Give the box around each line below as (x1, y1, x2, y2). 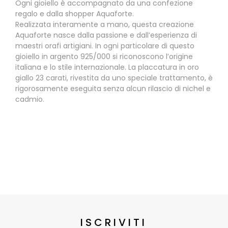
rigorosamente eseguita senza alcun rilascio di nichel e (15, 83, 211, 94)
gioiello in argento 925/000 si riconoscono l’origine (15, 51, 193, 62)
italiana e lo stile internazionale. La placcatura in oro (15, 62, 199, 73)
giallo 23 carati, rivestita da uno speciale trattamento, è (15, 73, 213, 83)
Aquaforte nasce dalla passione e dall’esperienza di (15, 30, 197, 41)
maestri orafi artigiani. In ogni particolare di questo (15, 41, 194, 51)
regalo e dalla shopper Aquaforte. (15, 9, 134, 19)
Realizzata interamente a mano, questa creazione (15, 19, 194, 30)
